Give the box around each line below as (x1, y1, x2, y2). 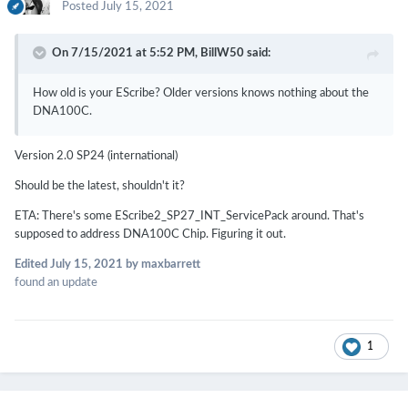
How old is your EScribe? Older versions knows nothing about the (33, 87, 369, 100)
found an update (15, 277, 97, 290)
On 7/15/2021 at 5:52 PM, (52, 47, 200, 60)
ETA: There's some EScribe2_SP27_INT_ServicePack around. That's (15, 210, 364, 223)
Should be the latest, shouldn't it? (15, 180, 185, 193)
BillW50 (200, 47, 244, 60)
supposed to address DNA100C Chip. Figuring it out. (15, 229, 286, 241)
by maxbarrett (123, 259, 200, 271)
